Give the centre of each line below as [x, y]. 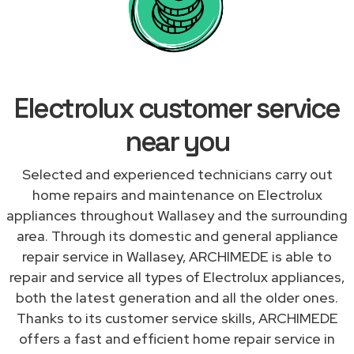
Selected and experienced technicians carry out [177, 174]
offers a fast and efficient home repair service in [177, 338]
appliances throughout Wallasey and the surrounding [177, 215]
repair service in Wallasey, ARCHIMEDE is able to [177, 256]
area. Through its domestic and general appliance [177, 235]
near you [177, 141]
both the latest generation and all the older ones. [177, 297]
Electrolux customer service [177, 108]
